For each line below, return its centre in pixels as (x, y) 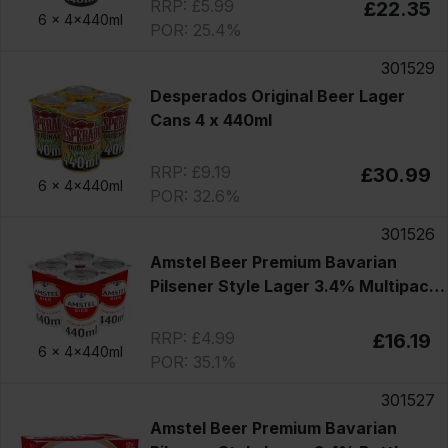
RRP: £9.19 (190, 171)
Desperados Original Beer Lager (277, 95)
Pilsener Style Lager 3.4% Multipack (293, 285)
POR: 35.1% (193, 361)
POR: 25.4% (195, 29)
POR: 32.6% (195, 195)
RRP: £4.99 (192, 337)
